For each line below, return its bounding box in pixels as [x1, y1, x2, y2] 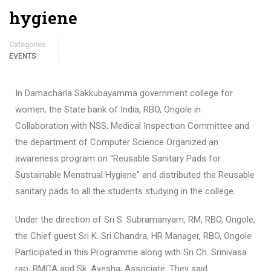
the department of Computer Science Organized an [15, 137, 218, 148]
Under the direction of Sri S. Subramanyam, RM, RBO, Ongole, [15, 214, 255, 225]
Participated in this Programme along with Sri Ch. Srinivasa [15, 247, 247, 258]
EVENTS [9, 52, 36, 60]
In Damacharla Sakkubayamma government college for [15, 88, 233, 99]
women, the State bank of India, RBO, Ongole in [15, 104, 201, 115]
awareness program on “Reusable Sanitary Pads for [15, 153, 221, 164]
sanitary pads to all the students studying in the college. [15, 186, 235, 197]
